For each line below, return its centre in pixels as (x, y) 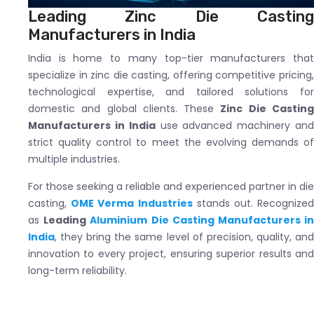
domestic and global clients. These (124, 108)
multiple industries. (74, 159)
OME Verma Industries (132, 203)
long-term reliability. (77, 270)
